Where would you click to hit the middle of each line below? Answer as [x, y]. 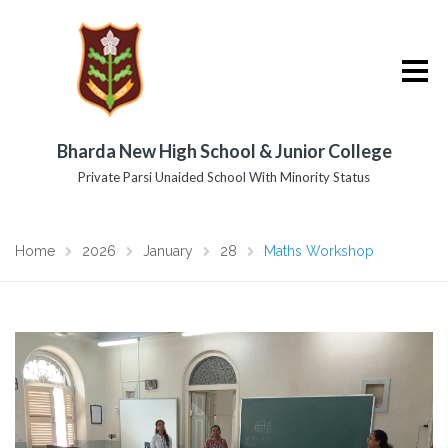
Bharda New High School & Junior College [224, 151]
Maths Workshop [319, 251]
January [168, 251]
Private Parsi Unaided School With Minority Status [224, 177]
